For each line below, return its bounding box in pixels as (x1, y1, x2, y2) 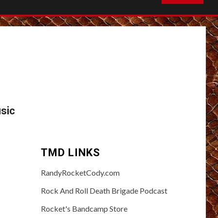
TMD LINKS (40, 146, 100, 159)
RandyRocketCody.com (40, 168, 120, 178)
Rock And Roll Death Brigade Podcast (40, 186, 167, 196)
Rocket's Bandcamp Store (40, 204, 127, 214)
